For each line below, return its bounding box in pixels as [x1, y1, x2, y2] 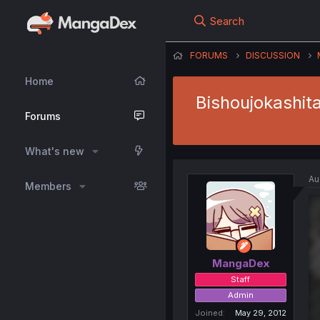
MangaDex [211, 256, 269, 270]
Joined [194, 307, 223, 318]
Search [209, 14, 244, 28]
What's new [25, 145, 84, 157]
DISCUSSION [245, 50, 300, 61]
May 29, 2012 [234, 307, 286, 318]
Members [25, 180, 71, 192]
